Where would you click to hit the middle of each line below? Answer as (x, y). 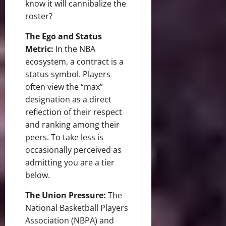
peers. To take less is (64, 137)
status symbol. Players (68, 74)
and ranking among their (72, 125)
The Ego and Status (64, 37)
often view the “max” (64, 87)
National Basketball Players (77, 208)
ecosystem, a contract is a (74, 62)
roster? (39, 16)
